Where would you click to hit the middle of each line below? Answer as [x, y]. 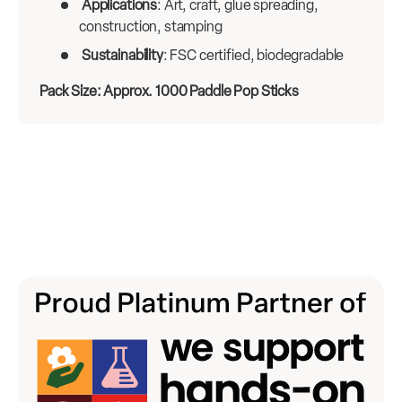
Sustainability [122, 56]
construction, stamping [151, 27]
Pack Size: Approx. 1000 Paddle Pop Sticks [169, 92]
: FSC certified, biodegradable [253, 56]
